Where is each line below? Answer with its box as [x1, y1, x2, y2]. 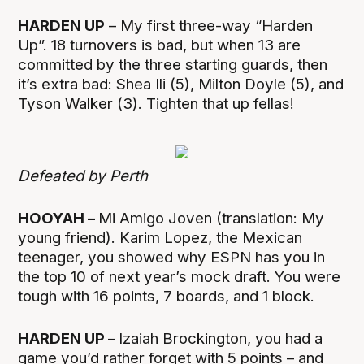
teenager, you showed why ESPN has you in [18, 248, 326, 267]
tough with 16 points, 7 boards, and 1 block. [18, 287, 315, 306]
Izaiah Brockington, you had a [119, 329, 323, 349]
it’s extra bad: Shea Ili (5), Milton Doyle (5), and [18, 74, 344, 93]
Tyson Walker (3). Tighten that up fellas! [18, 93, 295, 113]
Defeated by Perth [18, 166, 149, 185]
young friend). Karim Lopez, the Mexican [18, 228, 303, 248]
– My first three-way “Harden [105, 15, 314, 35]
